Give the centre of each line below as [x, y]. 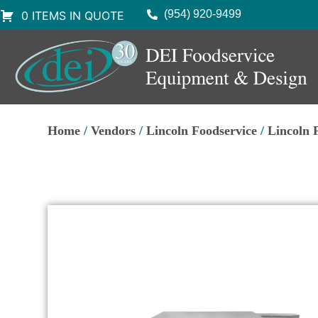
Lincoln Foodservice [202, 131]
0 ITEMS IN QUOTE [73, 15]
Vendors [114, 131]
